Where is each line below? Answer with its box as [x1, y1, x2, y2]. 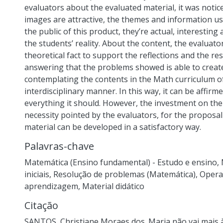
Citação [24, 199, 58, 212]
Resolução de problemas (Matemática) [53, 169, 196, 180]
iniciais [24, 169, 49, 180]
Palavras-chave [24, 139, 94, 153]
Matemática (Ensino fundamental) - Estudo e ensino [24, 157, 217, 168]
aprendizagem [24, 181, 78, 192]
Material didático [82, 181, 144, 192]
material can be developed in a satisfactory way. [24, 121, 201, 132]
